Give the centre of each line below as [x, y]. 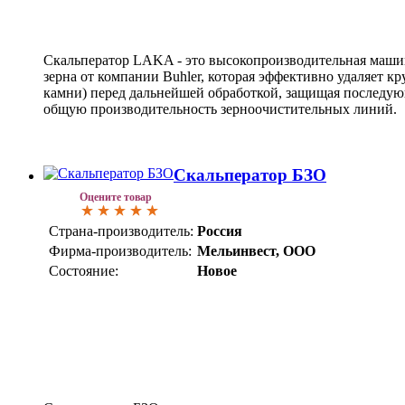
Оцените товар [116, 197]
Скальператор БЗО [250, 174]
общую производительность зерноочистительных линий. [220, 108]
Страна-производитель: [121, 231]
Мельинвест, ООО [256, 250]
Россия [220, 231]
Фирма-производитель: [120, 250]
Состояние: [84, 270]
